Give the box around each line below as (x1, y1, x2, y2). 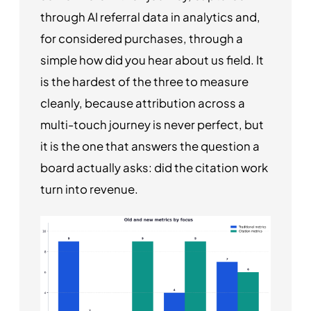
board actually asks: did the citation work (40, 160, 268, 175)
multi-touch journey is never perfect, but (40, 117, 264, 132)
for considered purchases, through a (40, 31, 243, 46)
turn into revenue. (40, 181, 138, 196)
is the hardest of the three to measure (40, 74, 249, 89)
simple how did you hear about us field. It (40, 52, 264, 67)
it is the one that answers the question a (40, 138, 260, 153)
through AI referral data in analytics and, (40, 9, 260, 24)
